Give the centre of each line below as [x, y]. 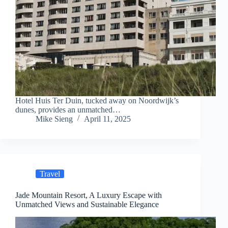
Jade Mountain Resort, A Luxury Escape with [89, 195]
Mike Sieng [54, 119]
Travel [50, 174]
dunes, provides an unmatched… [68, 110]
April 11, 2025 [107, 119]
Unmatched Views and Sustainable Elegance [87, 205]
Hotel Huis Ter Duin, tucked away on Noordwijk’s [97, 101]
